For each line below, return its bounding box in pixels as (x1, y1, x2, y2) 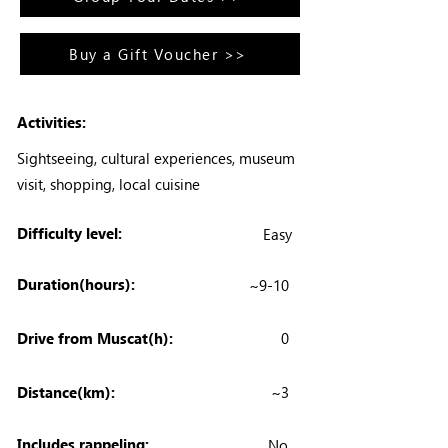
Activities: (17, 112, 86, 132)
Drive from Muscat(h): (17, 328, 173, 348)
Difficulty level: (17, 223, 122, 243)
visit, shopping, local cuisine (17, 174, 200, 194)
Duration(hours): (17, 274, 135, 294)
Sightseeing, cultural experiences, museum (17, 148, 295, 168)
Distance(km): (17, 382, 115, 402)
